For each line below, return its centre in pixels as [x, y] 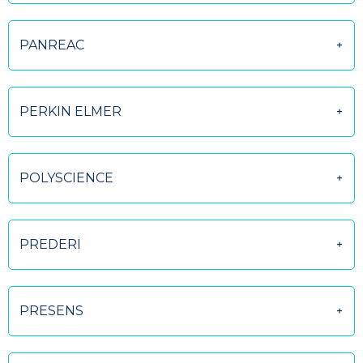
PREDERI [50, 244]
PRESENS [51, 311]
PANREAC [52, 45]
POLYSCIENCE [66, 178]
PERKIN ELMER [70, 111]
